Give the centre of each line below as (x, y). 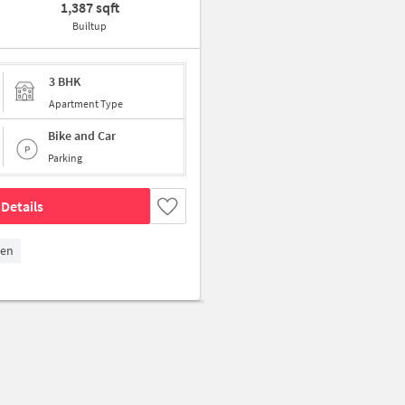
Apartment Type (86, 103)
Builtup (90, 26)
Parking (65, 158)
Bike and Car (82, 136)
